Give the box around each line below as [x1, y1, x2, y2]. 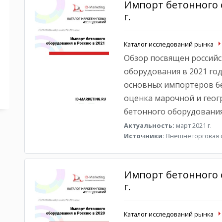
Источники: [123, 131, 165, 140]
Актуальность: [123, 121, 174, 130]
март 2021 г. [174, 121, 212, 130]
